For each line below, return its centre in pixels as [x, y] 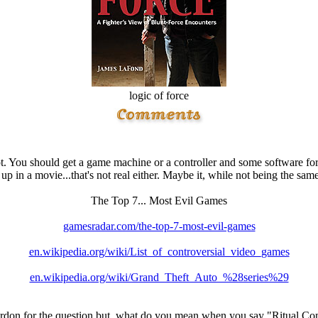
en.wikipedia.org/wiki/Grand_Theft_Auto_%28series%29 [159, 277]
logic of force [159, 95]
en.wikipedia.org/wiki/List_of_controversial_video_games [159, 252]
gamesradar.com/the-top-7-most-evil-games [159, 226]
